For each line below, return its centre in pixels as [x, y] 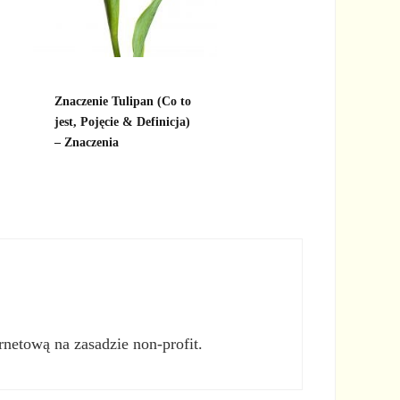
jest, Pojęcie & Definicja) [122, 122]
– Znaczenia [86, 142]
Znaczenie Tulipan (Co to [122, 101]
